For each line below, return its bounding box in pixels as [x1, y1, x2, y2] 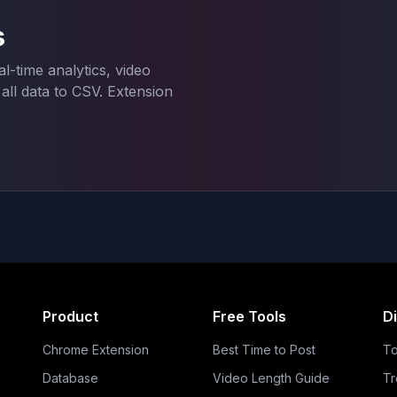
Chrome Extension [43, 342, 149, 357]
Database [43, 370, 98, 385]
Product [43, 307, 98, 325]
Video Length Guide [213, 370, 330, 385]
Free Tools [213, 307, 286, 325]
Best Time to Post [213, 342, 315, 357]
